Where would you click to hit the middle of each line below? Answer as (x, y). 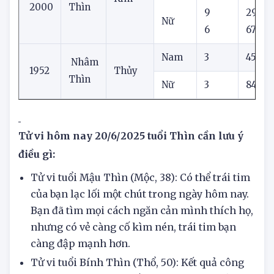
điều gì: (38, 180)
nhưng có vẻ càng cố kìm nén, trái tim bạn (133, 253)
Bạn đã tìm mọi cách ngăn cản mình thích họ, (142, 236)
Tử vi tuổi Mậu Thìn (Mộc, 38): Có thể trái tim (140, 203)
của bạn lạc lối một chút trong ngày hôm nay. (140, 220)
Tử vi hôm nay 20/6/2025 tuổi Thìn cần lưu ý (131, 162)
